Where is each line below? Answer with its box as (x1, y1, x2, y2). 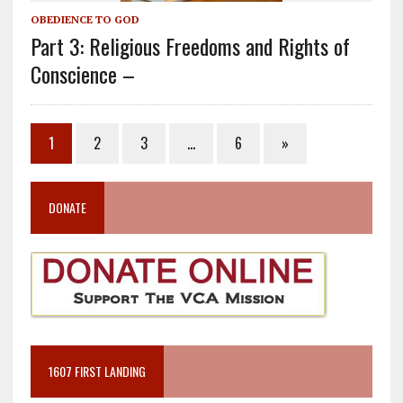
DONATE (48, 197, 86, 217)
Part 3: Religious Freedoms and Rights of (30, 29, 350, 62)
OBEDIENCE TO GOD (30, 12, 139, 26)
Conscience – (30, 57, 135, 90)
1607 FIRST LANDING (48, 361, 146, 381)
